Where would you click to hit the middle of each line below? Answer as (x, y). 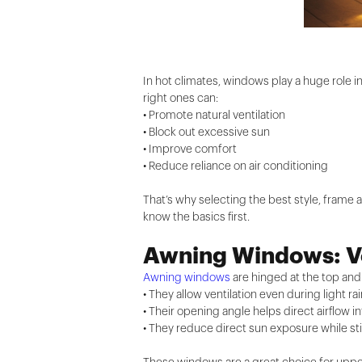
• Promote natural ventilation (215, 115)
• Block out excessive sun (207, 132)
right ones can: (181, 98)
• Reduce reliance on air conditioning (236, 166)
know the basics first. (197, 217)
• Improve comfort (190, 149)
